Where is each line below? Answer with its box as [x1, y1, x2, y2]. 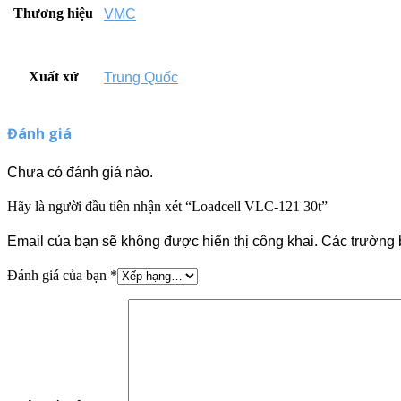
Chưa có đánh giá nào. [7, 165, 153, 180]
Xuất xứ [28, 68, 79, 84]
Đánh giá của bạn [7, 268, 110, 283]
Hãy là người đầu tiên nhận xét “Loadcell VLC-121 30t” [7, 199, 328, 214]
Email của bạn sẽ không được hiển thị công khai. [7, 234, 318, 249]
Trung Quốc [104, 69, 178, 85]
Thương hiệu [13, 4, 93, 21]
